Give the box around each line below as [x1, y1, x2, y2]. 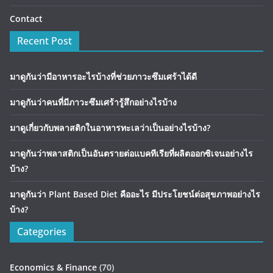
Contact [10, 13, 43, 25]
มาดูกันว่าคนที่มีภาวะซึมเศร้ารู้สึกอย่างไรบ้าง [10, 96, 177, 108]
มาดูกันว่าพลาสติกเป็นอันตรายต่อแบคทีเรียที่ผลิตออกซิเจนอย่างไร [10, 147, 253, 160]
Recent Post [17, 34, 72, 48]
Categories [17, 225, 66, 239]
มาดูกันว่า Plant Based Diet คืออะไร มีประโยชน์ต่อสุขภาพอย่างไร [10, 188, 260, 200]
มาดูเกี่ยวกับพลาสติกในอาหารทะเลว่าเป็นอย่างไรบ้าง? [10, 122, 210, 134]
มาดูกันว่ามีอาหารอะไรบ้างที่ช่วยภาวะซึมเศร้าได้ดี [10, 71, 197, 83]
